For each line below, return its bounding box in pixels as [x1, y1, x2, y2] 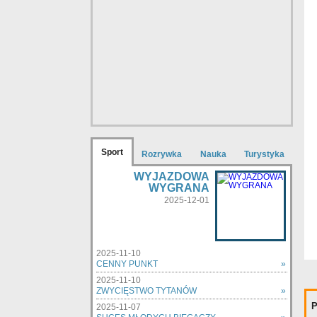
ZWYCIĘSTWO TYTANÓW [96, 286, 197, 296]
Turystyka [244, 149, 284, 159]
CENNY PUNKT [96, 259, 158, 269]
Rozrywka [142, 149, 182, 159]
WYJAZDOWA [134, 171, 209, 183]
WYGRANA [149, 182, 209, 194]
